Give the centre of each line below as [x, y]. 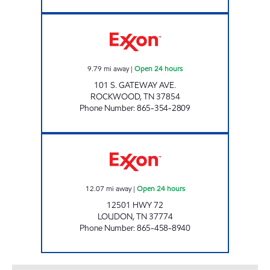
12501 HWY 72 [135, 205]
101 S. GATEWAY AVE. [135, 85]
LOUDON [115, 216]
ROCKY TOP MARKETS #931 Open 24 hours [199, 138]
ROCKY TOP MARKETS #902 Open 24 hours [199, 18]
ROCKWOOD [115, 96]
